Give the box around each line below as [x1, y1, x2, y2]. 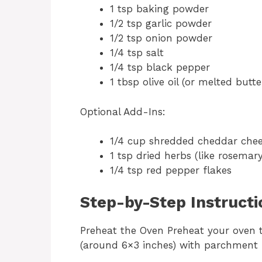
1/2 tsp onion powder [110, 32, 212, 44]
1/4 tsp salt [110, 47, 164, 59]
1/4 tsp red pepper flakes [110, 164, 232, 177]
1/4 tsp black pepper [110, 61, 210, 74]
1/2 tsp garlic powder [110, 18, 212, 30]
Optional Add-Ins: [80, 105, 166, 118]
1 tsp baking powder [110, 3, 209, 15]
